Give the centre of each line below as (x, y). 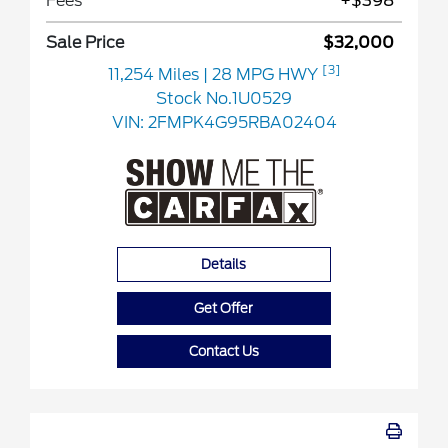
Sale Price (85, 43)
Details (224, 265)
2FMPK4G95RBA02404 (242, 123)
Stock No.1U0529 (224, 99)
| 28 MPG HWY (262, 75)
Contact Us (223, 352)
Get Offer (224, 309)
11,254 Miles (155, 75)
